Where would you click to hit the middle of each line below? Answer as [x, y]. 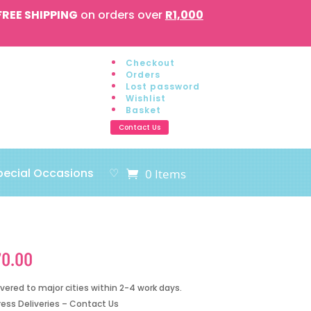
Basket [143, 110]
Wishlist [145, 98]
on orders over [121, 15]
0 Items [166, 174]
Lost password [162, 86]
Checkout [150, 63]
